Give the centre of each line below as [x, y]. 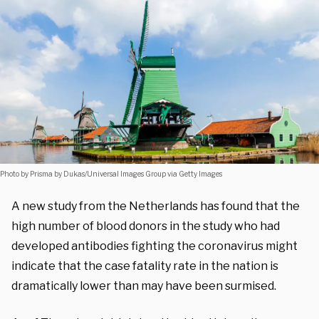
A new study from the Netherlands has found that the [156, 206]
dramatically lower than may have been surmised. [144, 286]
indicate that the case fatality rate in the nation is [145, 266]
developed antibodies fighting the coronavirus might [155, 246]
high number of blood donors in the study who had [146, 226]
